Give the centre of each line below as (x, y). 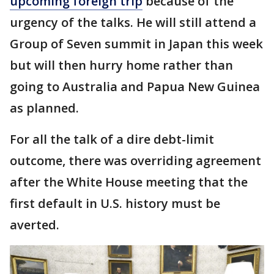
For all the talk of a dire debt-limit (112, 139)
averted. (35, 225)
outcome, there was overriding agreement (135, 161)
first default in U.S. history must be (115, 203)
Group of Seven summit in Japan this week (136, 44)
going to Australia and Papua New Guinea (135, 87)
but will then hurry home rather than (121, 65)
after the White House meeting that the (129, 182)
